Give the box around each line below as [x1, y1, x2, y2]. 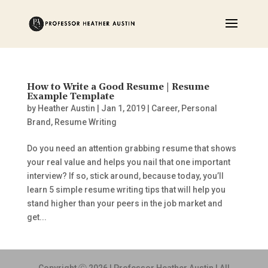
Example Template [26, 92, 114, 102]
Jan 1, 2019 [100, 103, 145, 113]
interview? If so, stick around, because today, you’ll [26, 171, 224, 181]
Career [151, 103, 178, 113]
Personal [181, 103, 217, 113]
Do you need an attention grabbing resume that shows [26, 144, 236, 153]
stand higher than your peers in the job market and [26, 199, 223, 208]
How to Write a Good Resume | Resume [26, 83, 209, 92]
